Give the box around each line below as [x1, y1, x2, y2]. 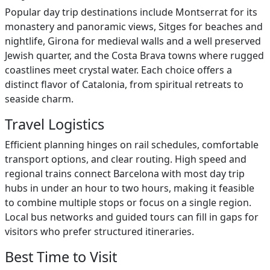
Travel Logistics [5, 115, 104, 134]
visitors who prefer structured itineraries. [5, 225, 194, 238]
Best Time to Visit [5, 247, 117, 266]
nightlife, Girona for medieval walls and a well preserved [5, 34, 261, 48]
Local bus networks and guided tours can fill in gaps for [5, 210, 259, 224]
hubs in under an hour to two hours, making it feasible [5, 181, 254, 195]
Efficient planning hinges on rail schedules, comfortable [5, 138, 259, 151]
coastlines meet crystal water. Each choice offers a [5, 63, 232, 77]
